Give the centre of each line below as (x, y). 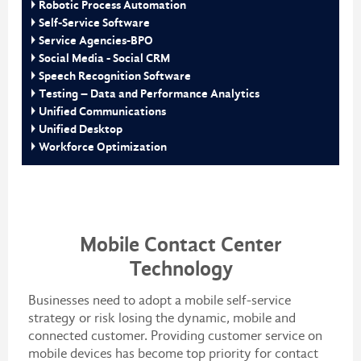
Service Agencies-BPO (96, 40)
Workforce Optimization (103, 147)
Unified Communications (102, 111)
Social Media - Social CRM (104, 58)
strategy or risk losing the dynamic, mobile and (162, 317)
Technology (180, 268)
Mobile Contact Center (180, 244)
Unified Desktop (81, 129)
